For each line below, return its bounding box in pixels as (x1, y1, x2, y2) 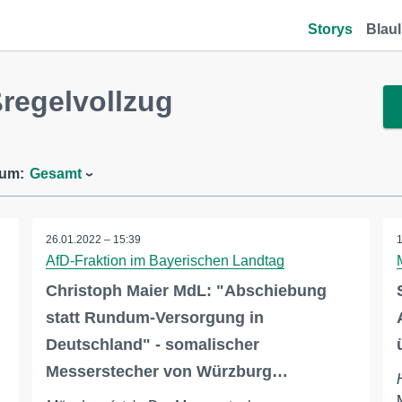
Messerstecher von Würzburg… (45, 363, 288, 380)
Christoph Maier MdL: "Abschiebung (45, 282, 327, 300)
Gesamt (30, 166, 82, 181)
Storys (308, 22, 353, 37)
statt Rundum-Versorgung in (45, 309, 264, 327)
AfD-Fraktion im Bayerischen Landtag (45, 253, 284, 268)
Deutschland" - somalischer (45, 336, 259, 354)
